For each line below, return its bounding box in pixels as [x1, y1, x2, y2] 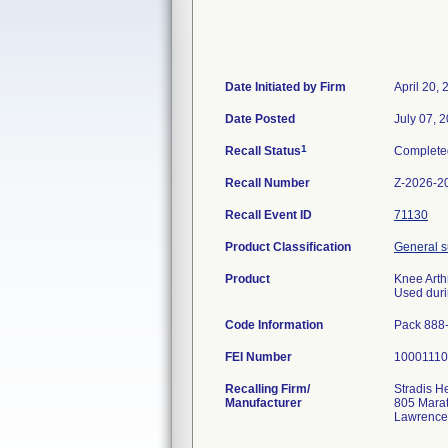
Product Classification [225, 240, 351, 254]
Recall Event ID [225, 208, 312, 222]
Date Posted [225, 112, 295, 126]
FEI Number [225, 350, 292, 364]
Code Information [225, 318, 323, 332]
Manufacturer [225, 396, 302, 410]
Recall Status [225, 144, 301, 158]
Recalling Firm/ [225, 382, 310, 396]
